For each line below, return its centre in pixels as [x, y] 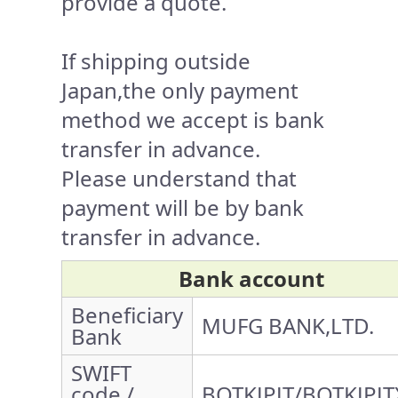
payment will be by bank [183, 207]
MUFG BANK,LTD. [288, 325]
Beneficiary [127, 314]
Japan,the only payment [180, 90]
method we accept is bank [193, 119]
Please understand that [179, 178]
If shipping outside [156, 60]
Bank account [251, 278]
